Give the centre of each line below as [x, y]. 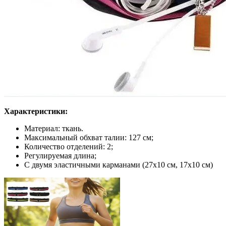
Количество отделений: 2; [69, 146]
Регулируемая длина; [60, 155]
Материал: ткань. [54, 128]
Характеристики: [36, 111]
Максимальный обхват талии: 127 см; [89, 137]
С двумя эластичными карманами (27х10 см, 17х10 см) [119, 164]
